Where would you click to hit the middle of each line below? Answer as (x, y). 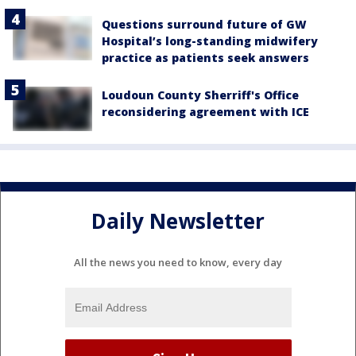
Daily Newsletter (178, 221)
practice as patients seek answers (205, 57)
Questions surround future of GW (204, 24)
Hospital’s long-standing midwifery (210, 41)
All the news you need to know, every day (178, 262)
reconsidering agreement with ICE (205, 111)
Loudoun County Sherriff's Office (200, 95)
